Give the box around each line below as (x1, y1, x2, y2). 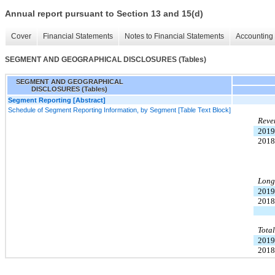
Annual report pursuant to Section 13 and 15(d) (5, 9, 203, 19)
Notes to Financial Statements (125, 32, 224, 41)
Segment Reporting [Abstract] (8, 96, 106, 104)
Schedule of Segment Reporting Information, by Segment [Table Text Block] (8, 106, 231, 114)
